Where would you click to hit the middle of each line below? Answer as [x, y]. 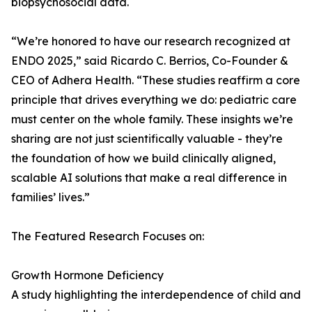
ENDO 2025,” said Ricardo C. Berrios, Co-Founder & [150, 61]
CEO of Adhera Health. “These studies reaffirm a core [156, 80]
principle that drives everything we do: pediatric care [154, 100]
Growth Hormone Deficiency [87, 275]
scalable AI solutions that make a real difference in [149, 178]
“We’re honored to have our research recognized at [151, 41]
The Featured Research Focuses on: [108, 236]
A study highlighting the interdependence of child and [156, 295]
